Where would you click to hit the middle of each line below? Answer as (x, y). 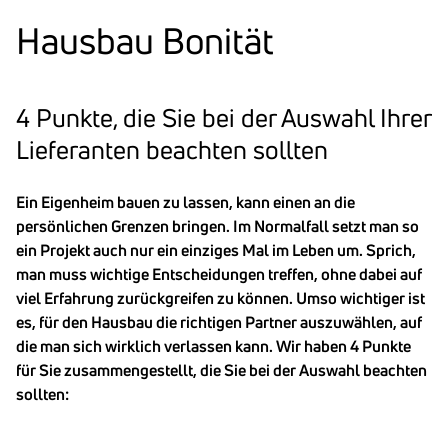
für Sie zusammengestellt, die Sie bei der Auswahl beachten (221, 370)
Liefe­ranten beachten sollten (172, 150)
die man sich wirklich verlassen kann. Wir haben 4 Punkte (213, 346)
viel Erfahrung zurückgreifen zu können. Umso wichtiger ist (220, 298)
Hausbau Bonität (145, 41)
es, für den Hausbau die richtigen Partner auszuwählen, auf (219, 322)
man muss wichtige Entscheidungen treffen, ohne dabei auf (219, 274)
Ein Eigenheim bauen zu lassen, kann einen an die (185, 202)
